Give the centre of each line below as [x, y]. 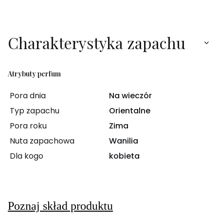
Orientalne [130, 110]
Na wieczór [130, 95]
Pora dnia [28, 95]
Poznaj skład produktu [60, 206]
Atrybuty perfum [34, 73]
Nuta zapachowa [42, 141]
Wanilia [124, 141]
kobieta [124, 156]
